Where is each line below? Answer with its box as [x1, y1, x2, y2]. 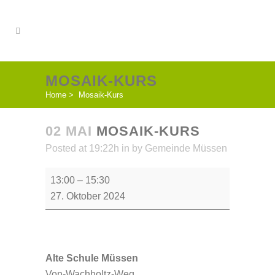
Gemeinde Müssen [145, 143, 227, 153]
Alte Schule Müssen [45, 253, 138, 263]
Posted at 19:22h [45, 143, 119, 153]
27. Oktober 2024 [50, 191, 125, 201]
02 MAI [45, 123, 92, 139]
